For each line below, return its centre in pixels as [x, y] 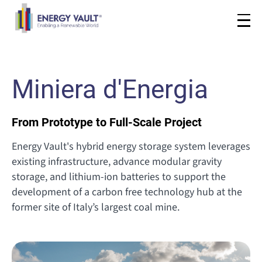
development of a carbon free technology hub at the [127, 192]
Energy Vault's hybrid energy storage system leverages [131, 146]
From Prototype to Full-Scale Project [107, 122]
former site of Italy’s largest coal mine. [96, 207]
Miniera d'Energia [110, 89]
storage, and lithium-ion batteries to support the [119, 177]
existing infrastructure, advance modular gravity [117, 162]
